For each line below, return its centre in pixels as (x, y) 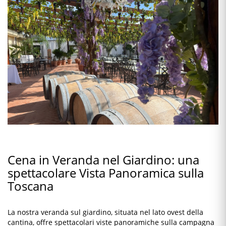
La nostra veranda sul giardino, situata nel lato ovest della (105, 212)
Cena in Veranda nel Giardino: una (103, 160)
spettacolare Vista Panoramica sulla (106, 173)
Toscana (31, 186)
